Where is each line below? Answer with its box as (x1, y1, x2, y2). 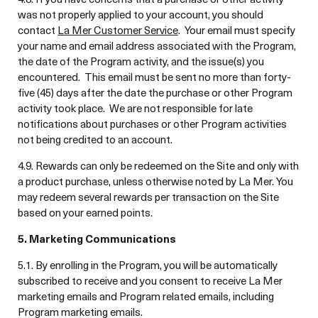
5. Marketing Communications (18, 231, 176, 246)
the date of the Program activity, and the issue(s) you (18, 53, 264, 69)
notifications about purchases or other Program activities (18, 116, 287, 131)
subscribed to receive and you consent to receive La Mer (18, 273, 283, 288)
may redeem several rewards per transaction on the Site (18, 189, 279, 204)
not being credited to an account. (18, 131, 172, 147)
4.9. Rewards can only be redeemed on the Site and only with (18, 158, 299, 173)
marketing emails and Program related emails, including (18, 288, 274, 304)
